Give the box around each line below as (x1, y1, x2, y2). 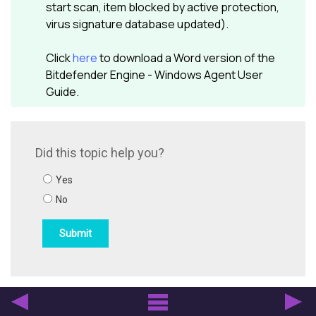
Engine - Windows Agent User (108, 66, 263, 83)
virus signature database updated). (46, 16, 229, 32)
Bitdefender (46, 66, 108, 83)
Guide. (46, 83, 79, 99)
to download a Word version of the (97, 49, 275, 66)
